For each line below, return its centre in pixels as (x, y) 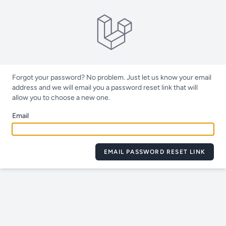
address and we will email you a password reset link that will (105, 88)
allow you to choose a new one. (61, 98)
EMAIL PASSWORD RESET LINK (155, 152)
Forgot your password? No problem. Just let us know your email (112, 77)
